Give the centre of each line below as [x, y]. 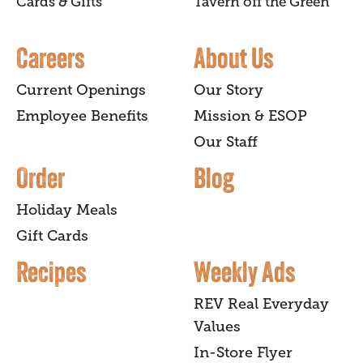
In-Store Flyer [243, 352]
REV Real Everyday [261, 304]
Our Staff [226, 142]
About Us [234, 58]
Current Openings [81, 90]
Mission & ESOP [250, 116]
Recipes [51, 271]
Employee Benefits [82, 116]
